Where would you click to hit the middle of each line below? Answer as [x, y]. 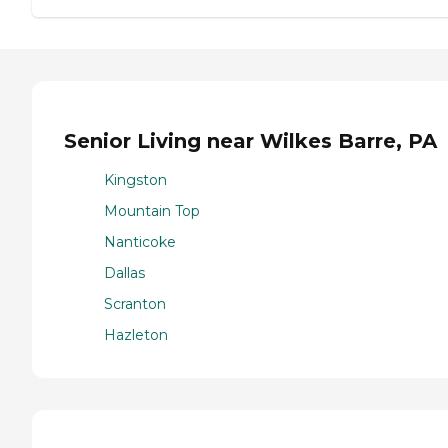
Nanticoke [140, 241]
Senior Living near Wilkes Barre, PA [250, 141]
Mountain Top [152, 210]
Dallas [124, 272]
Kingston [135, 179]
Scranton [135, 303]
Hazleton [136, 334]
